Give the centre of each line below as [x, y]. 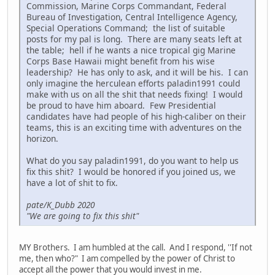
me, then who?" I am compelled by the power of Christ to [127, 259]
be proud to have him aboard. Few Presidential [121, 106]
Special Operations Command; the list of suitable [126, 28]
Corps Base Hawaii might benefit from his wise [121, 61]
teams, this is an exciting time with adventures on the [134, 128]
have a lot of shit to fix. [72, 183]
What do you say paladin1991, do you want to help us [133, 161]
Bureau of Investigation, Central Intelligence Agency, [132, 17]
